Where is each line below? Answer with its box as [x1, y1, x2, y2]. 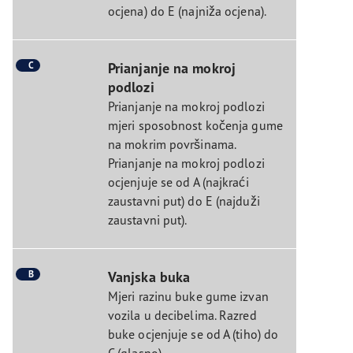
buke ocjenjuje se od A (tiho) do [107, 325, 279, 342]
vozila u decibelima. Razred [107, 307, 257, 323]
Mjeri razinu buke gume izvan [107, 288, 269, 304]
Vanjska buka [107, 267, 191, 286]
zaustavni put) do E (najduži [107, 192, 260, 209]
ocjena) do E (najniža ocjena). [107, 2, 266, 19]
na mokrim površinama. [107, 136, 236, 152]
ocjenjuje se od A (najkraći [107, 173, 249, 190]
